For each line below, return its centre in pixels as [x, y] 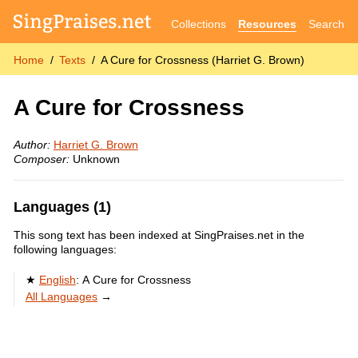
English [57, 280]
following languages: [65, 249]
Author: [32, 145]
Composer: [41, 159]
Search [327, 24]
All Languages [61, 296]
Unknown [94, 159]
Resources [268, 24]
